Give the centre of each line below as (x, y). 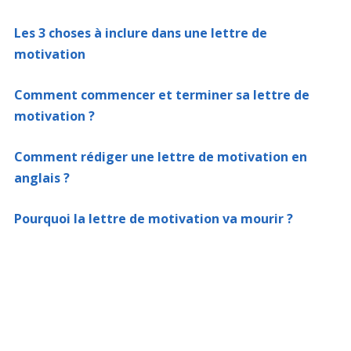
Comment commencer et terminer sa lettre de (161, 95)
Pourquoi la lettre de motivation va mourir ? (153, 219)
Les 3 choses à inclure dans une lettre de (140, 33)
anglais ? (42, 178)
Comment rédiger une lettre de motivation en (160, 157)
